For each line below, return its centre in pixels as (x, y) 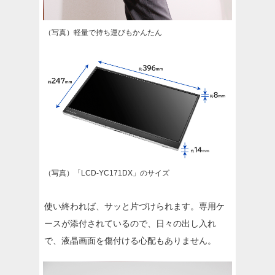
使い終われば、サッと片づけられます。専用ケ (134, 206)
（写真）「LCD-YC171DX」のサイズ (107, 173)
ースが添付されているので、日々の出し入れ (130, 223)
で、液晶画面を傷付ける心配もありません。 (130, 240)
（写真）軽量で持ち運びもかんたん (103, 32)
